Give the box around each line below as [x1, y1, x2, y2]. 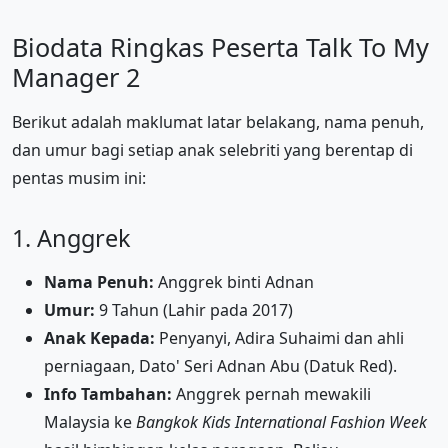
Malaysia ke [44, 410, 136, 433]
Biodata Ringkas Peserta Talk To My [12, 29, 429, 64]
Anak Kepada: [44, 326, 155, 349]
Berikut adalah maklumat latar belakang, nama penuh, [12, 110, 424, 133]
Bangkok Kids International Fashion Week [136, 410, 427, 433]
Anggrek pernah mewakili [172, 382, 371, 405]
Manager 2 [12, 59, 140, 94]
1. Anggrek [12, 221, 131, 254]
